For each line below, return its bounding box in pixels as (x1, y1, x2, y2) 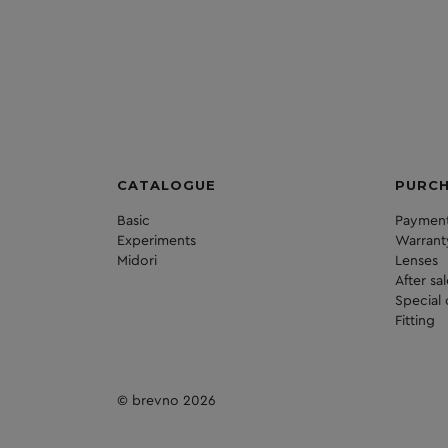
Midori (117, 254, 157, 269)
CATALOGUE (117, 177, 216, 194)
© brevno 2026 (117, 394, 216, 409)
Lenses (394, 254, 438, 269)
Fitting (394, 314, 435, 329)
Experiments (117, 234, 196, 249)
